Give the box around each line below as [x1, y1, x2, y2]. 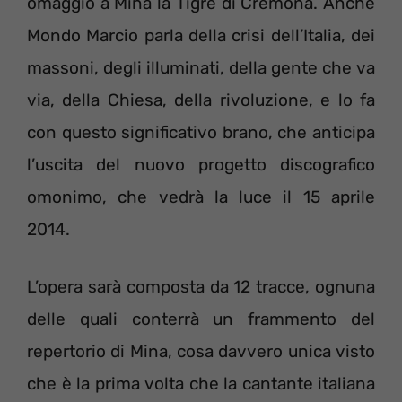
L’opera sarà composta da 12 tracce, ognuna [27, 276, 375, 298]
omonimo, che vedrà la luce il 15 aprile [27, 186, 375, 207]
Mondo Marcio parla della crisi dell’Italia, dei [27, 24, 375, 46]
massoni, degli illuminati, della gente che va [27, 57, 375, 78]
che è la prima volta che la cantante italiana [27, 373, 375, 395]
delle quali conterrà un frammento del [27, 309, 375, 330]
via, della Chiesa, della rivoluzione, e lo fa [27, 89, 375, 110]
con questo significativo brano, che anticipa [27, 121, 375, 143]
